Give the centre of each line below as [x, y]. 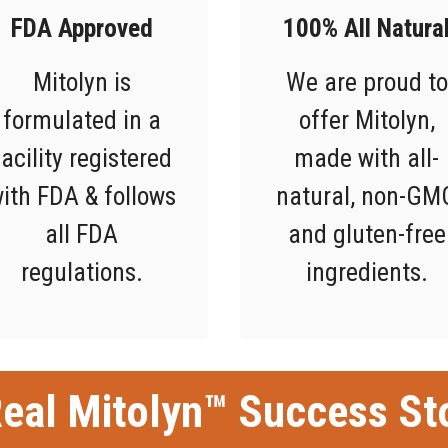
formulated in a [81, 119]
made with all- [366, 157]
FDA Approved [81, 27]
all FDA [81, 233]
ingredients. [366, 271]
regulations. [81, 271]
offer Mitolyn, [366, 119]
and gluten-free [366, 233]
